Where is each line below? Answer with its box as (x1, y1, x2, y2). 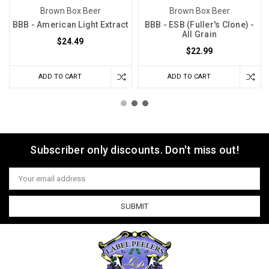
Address (9, 178, 39, 187)
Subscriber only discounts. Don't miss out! (30, 144, 239, 157)
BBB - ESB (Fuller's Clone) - (144, 20, 255, 30)
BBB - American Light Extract (12, 20, 128, 30)
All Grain (181, 29, 217, 40)
